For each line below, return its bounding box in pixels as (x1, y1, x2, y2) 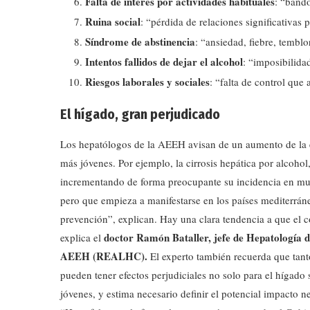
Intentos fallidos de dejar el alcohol (85, 53, 243, 69)
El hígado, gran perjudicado (60, 105, 220, 122)
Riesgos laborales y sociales (85, 73, 210, 89)
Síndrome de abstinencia (85, 33, 195, 49)
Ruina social (85, 13, 140, 29)
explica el (60, 230, 104, 244)
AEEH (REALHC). (60, 248, 150, 264)
